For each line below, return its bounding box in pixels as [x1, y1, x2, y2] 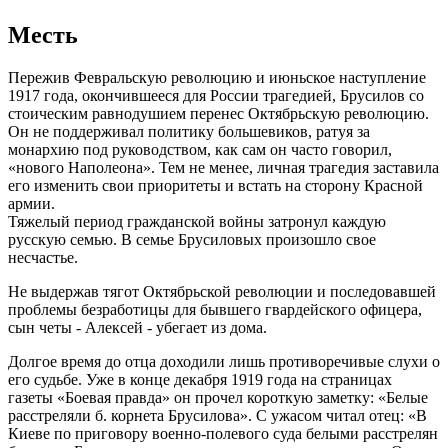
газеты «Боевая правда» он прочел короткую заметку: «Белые [8, 388, 428, 406]
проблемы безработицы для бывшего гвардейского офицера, [8, 300, 422, 318]
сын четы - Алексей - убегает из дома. [8, 318, 267, 336]
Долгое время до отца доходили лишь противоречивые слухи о [8, 352, 440, 370]
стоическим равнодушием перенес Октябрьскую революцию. [8, 104, 429, 122]
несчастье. [8, 248, 78, 266]
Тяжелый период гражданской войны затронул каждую [8, 212, 386, 230]
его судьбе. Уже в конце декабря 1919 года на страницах [8, 370, 392, 388]
